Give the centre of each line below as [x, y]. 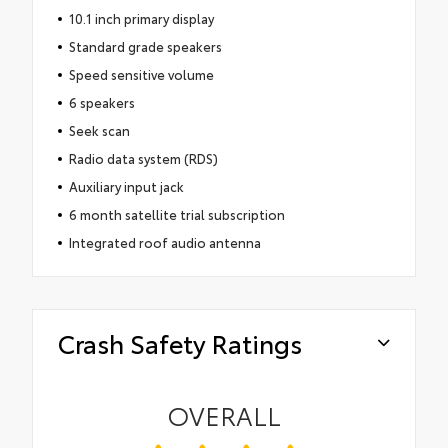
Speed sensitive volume [141, 74]
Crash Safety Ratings [180, 343]
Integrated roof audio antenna [164, 242]
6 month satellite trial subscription [176, 214]
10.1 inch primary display [141, 18]
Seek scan [99, 130]
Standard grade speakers [145, 46]
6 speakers [101, 102]
